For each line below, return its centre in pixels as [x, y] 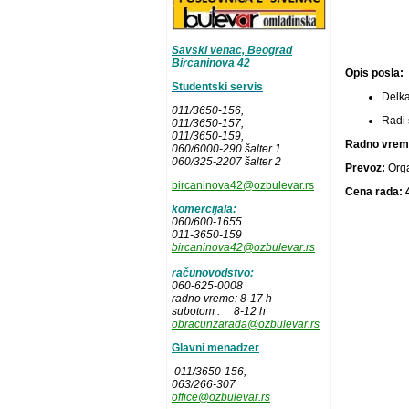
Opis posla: [374, 73]
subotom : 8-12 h [219, 311]
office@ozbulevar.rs [221, 397]
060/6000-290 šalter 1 [226, 148]
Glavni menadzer [215, 347]
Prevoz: [367, 168]
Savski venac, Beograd [232, 50]
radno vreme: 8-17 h [222, 298]
